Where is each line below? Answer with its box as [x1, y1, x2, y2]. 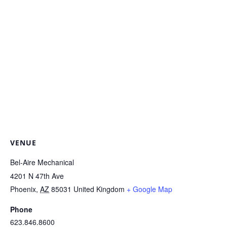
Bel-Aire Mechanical [10, 157, 74, 167]
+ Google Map [127, 183, 172, 194]
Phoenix [10, 183, 36, 194]
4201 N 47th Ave [10, 170, 64, 181]
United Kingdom [73, 183, 125, 194]
